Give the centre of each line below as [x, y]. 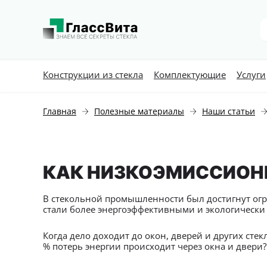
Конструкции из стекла [93, 74]
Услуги [251, 74]
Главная [60, 111]
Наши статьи [229, 111]
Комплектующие [190, 74]
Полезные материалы [139, 111]
